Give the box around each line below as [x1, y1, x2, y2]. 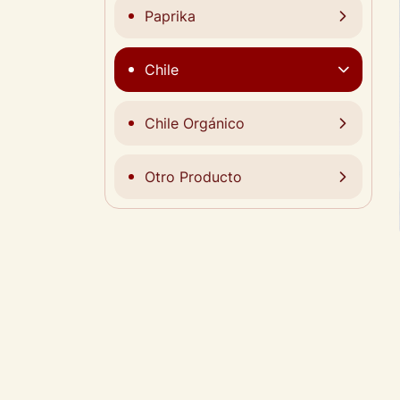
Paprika [145, 6, 196, 27]
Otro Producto [145, 167, 242, 187]
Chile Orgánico [145, 113, 245, 134]
